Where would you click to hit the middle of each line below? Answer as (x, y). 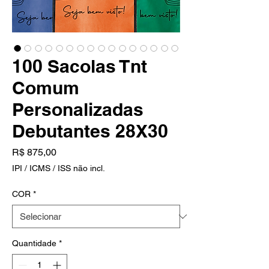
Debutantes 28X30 (90, 131)
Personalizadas (78, 109)
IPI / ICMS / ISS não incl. (59, 168)
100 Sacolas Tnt (80, 66)
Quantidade (34, 243)
